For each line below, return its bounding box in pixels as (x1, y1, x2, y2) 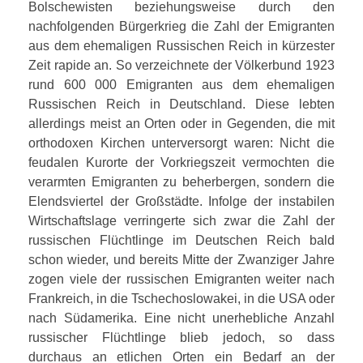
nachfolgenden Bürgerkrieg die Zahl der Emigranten (28, 19, 335, 33)
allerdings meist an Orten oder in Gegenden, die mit (28, 116, 335, 130)
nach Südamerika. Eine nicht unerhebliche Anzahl (28, 310, 335, 325)
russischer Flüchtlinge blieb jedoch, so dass (28, 330, 335, 344)
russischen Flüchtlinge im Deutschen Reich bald (28, 233, 335, 247)
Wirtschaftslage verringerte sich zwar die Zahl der (28, 213, 335, 228)
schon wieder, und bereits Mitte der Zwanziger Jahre (28, 252, 335, 267)
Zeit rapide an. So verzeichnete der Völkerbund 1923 (28, 58, 335, 72)
